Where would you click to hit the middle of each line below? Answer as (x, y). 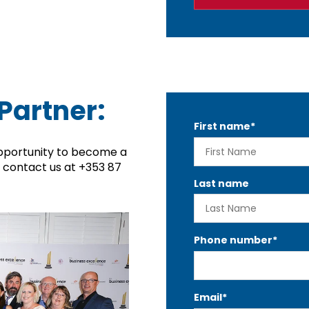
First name (222, 127)
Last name (221, 183)
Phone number (233, 240)
